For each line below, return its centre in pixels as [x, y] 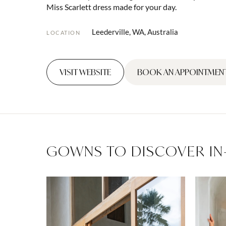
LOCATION [63, 33]
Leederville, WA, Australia [135, 32]
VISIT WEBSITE [85, 72]
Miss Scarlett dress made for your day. [111, 7]
